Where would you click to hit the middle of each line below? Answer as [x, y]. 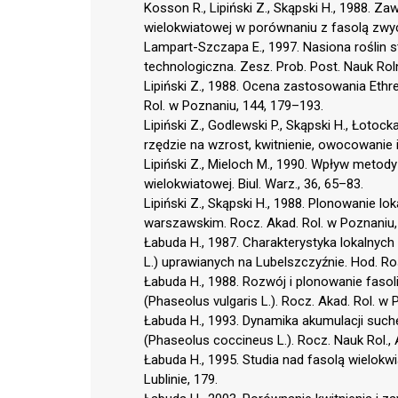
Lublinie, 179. [181, 379]
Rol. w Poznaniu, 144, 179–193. [234, 105]
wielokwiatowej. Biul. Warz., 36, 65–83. [254, 183]
